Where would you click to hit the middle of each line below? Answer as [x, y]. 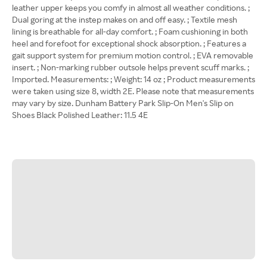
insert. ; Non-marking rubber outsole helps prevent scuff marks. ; [131, 67]
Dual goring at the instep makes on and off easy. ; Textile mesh [125, 19]
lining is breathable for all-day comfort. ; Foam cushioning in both [130, 31]
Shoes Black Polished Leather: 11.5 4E [80, 115]
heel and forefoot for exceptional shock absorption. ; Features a [129, 43]
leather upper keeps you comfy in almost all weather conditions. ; [131, 7]
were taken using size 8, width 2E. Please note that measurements [133, 91]
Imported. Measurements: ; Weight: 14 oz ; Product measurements [133, 79]
